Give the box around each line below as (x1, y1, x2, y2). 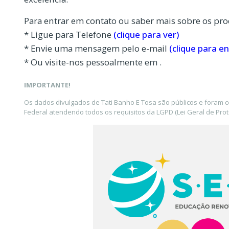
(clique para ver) (113, 28, 179, 40)
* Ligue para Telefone (24, 28, 113, 40)
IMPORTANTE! (24, 80, 71, 90)
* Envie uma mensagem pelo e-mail (24, 42, 169, 54)
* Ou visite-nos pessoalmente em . (24, 56, 162, 68)
